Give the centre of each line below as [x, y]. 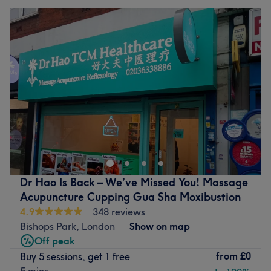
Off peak [55, 240]
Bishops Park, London [67, 226]
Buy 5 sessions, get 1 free [75, 257]
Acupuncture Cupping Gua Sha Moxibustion [130, 197]
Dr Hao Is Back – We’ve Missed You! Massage [134, 182]
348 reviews [119, 211]
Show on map [160, 226]
